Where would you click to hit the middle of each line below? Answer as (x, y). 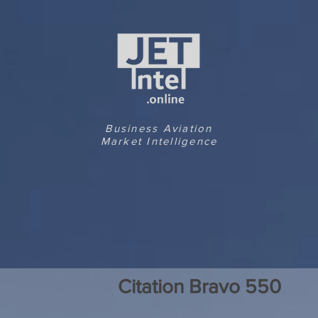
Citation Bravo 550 (199, 286)
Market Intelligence (159, 141)
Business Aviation (159, 128)
